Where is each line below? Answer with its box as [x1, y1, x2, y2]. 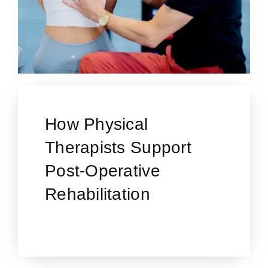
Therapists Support [44, 138, 192, 157]
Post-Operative [44, 162, 160, 181]
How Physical [44, 115, 148, 134]
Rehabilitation [44, 185, 150, 204]
